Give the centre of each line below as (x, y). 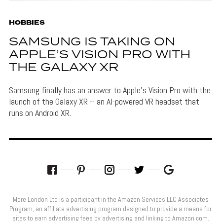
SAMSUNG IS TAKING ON (92, 42)
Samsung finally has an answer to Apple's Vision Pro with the (110, 90)
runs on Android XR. (40, 112)
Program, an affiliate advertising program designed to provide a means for (110, 208)
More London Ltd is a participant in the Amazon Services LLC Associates (110, 199)
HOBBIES (27, 23)
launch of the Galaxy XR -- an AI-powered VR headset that (104, 101)
